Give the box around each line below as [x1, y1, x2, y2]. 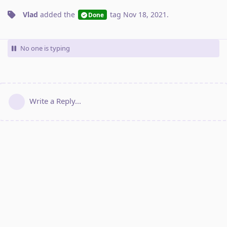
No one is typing [20, 43, 70, 53]
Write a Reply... [29, 95, 81, 106]
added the [38, 9, 77, 19]
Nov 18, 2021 [123, 9, 167, 19]
